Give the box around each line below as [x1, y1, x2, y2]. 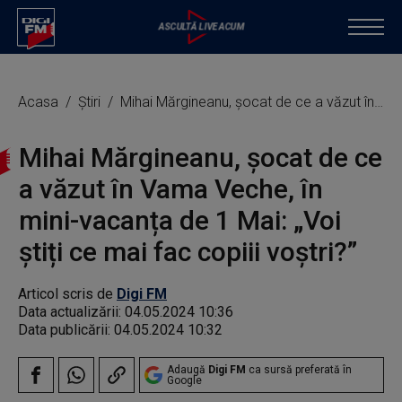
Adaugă [167, 363, 208, 376]
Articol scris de [18, 285, 117, 302]
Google [167, 374, 202, 387]
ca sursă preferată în [246, 363, 352, 376]
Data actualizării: [18, 303, 125, 320]
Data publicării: [18, 321, 114, 338]
